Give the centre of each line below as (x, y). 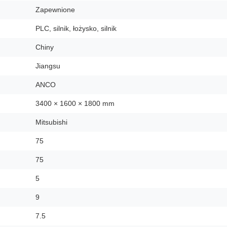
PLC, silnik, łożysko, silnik (76, 28)
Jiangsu (48, 66)
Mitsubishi (51, 122)
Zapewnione (55, 9)
